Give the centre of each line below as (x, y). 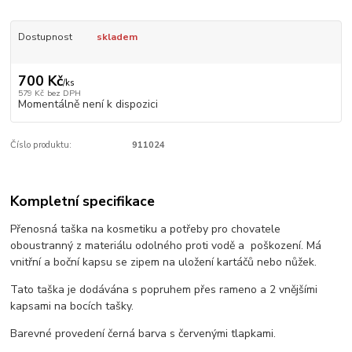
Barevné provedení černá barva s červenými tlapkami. (143, 334)
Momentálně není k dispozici (88, 104)
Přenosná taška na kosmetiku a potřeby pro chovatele (147, 229)
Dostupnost (45, 37)
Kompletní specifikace (83, 201)
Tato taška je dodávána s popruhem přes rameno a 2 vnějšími (164, 290)
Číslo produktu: (41, 145)
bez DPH (64, 93)
